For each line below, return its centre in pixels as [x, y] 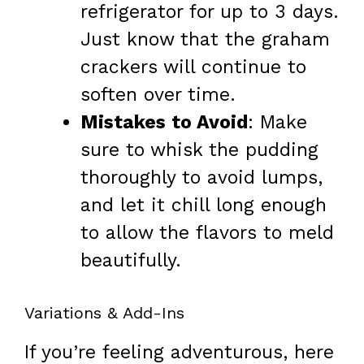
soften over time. [158, 95]
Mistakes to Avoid [164, 123]
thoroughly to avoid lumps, [201, 178]
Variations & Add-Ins [104, 312]
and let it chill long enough [204, 206]
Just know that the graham [205, 40]
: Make [277, 123]
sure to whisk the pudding [199, 150]
